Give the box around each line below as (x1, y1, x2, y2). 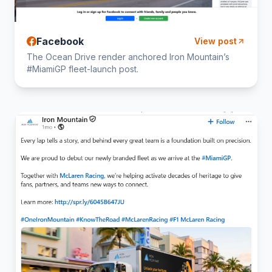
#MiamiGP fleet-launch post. (27, 63, 138, 74)
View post (194, 35, 237, 46)
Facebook (36, 35, 84, 47)
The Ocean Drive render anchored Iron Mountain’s (27, 51, 229, 62)
